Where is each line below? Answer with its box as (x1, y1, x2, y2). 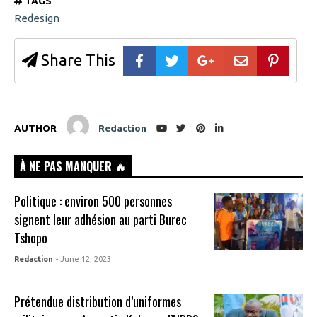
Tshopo (14, 229, 48, 248)
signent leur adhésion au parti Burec (14, 210, 188, 229)
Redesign (14, 11, 59, 24)
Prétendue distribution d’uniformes (14, 292, 182, 311)
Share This (38, 50, 115, 69)
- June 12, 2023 (56, 255, 112, 264)
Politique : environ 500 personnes (14, 192, 173, 211)
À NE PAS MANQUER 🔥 (20, 158, 126, 175)
